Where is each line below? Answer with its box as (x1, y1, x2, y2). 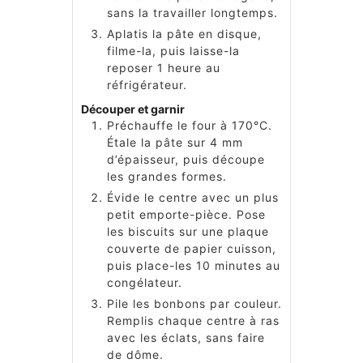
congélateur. (107, 275, 182, 289)
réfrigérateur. (107, 77, 187, 92)
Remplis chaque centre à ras (107, 313, 280, 327)
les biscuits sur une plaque (107, 224, 269, 238)
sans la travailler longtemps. (107, 5, 278, 19)
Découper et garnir (81, 101, 185, 116)
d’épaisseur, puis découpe (107, 152, 265, 166)
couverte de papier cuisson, (107, 241, 276, 255)
